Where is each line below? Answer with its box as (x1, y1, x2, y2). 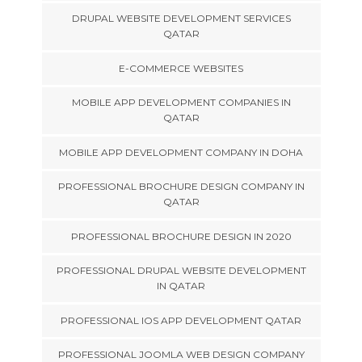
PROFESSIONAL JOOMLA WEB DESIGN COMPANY (57, 348, 305, 360)
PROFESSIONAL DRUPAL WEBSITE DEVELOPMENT (56, 264, 306, 276)
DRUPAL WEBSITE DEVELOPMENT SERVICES (71, 12, 291, 24)
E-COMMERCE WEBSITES (119, 62, 243, 74)
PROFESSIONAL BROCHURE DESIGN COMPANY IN (57, 180, 305, 192)
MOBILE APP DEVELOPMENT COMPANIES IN (71, 96, 291, 108)
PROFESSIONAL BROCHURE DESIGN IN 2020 (70, 230, 292, 242)
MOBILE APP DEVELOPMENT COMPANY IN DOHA (59, 146, 303, 158)
